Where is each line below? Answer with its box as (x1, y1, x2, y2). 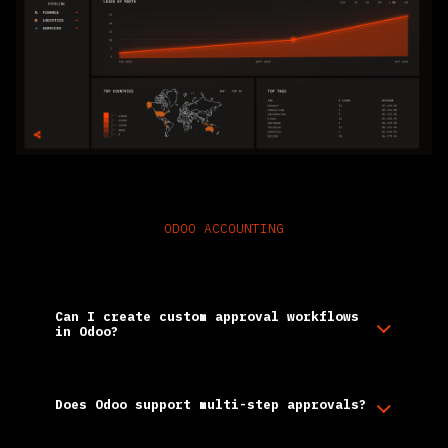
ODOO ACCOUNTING (164, 219, 284, 237)
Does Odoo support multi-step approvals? (55, 395, 367, 413)
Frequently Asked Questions (69, 254, 379, 281)
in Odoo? (55, 322, 119, 340)
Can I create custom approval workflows (55, 307, 359, 325)
